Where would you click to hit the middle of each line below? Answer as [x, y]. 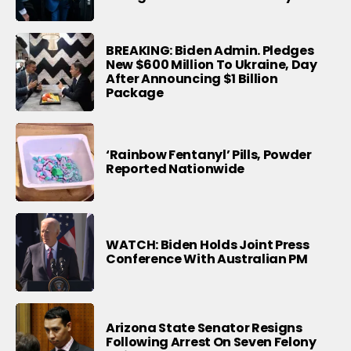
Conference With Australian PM [207, 259]
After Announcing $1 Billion [192, 78]
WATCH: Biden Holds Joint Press [208, 244]
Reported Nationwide [175, 168]
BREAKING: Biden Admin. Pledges [210, 50]
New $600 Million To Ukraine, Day [212, 64]
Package [135, 92]
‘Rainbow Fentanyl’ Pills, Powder [209, 154]
